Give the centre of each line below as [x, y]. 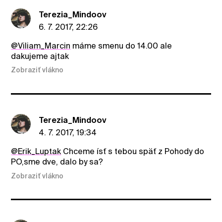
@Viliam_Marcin [41, 46]
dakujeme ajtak [40, 56]
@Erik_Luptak [36, 152]
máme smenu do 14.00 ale [121, 46]
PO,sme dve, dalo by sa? [57, 162]
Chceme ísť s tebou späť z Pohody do [133, 152]
